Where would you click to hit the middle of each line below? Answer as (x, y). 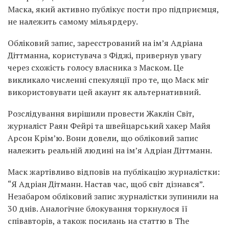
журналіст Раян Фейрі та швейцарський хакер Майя (109, 126)
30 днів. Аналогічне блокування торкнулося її (98, 209)
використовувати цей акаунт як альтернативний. (104, 92)
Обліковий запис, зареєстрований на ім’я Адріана (105, 43)
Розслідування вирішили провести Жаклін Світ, (101, 113)
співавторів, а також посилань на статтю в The (98, 221)
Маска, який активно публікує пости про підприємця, (113, 9)
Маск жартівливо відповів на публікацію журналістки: (114, 172)
